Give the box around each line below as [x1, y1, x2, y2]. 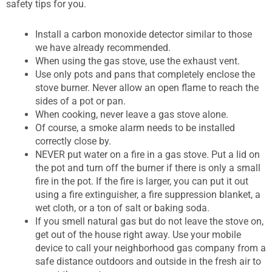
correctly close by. [35, 135, 111, 147]
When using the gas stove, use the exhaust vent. [35, 55, 240, 67]
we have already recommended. [35, 41, 171, 53]
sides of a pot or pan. [35, 95, 126, 107]
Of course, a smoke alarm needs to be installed [35, 121, 235, 134]
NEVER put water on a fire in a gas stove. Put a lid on [35, 148, 260, 160]
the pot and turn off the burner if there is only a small [35, 161, 260, 174]
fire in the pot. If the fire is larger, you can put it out [35, 175, 248, 187]
